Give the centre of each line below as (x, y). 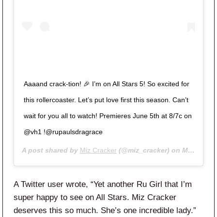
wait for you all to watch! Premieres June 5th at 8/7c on (108, 116)
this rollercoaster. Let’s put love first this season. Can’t (106, 100)
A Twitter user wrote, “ (54, 185)
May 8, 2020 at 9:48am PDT (185, 150)
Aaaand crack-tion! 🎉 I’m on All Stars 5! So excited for (107, 84)
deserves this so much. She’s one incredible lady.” (105, 211)
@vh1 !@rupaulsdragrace (63, 132)
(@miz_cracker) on (149, 150)
